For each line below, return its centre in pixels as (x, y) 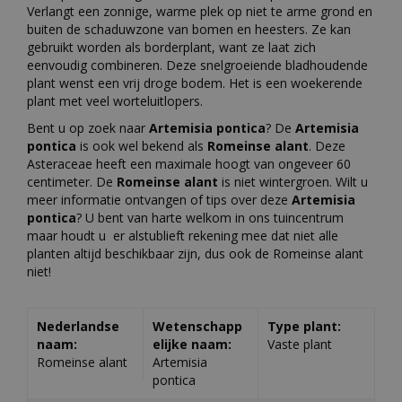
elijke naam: (192, 344)
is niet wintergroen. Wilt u (295, 181)
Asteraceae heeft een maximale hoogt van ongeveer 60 (189, 163)
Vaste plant (300, 344)
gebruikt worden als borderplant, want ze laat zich (171, 47)
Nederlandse (78, 326)
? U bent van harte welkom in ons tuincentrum (210, 217)
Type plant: (305, 326)
